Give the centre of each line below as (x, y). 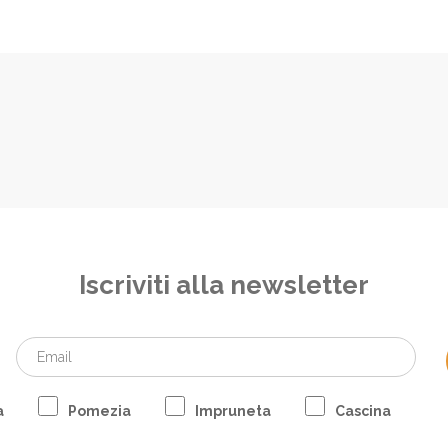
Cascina (362, 411)
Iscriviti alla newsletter (224, 285)
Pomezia (99, 411)
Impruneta (232, 411)
